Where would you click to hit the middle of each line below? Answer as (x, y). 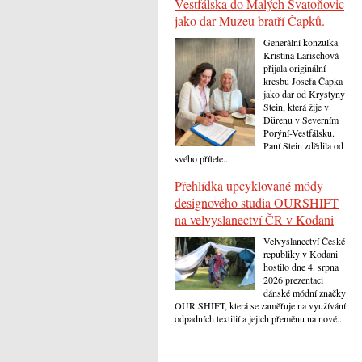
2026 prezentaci (293, 279)
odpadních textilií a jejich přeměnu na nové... (259, 318)
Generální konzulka (301, 42)
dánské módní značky (305, 292)
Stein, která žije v (296, 107)
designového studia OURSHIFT (257, 202)
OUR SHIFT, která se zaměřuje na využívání (260, 305)
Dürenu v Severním (301, 120)
